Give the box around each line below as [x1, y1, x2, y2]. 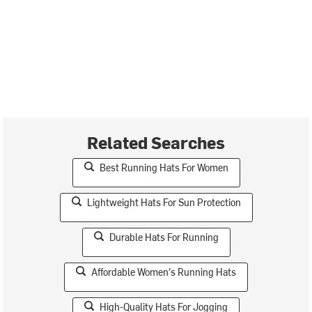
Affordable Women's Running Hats [91, 265, 236, 279]
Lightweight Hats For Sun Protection [86, 195, 241, 209]
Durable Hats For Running [109, 230, 219, 244]
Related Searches [87, 130, 225, 153]
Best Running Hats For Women [99, 160, 228, 174]
